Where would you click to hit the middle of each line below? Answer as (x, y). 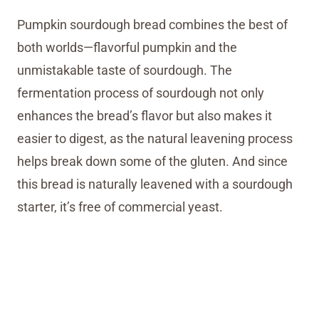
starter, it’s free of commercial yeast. (120, 206)
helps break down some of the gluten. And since (152, 161)
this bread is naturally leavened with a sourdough (155, 184)
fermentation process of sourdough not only (141, 93)
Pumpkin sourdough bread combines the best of (152, 24)
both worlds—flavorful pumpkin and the (127, 47)
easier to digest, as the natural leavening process (155, 138)
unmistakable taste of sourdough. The (125, 70)
